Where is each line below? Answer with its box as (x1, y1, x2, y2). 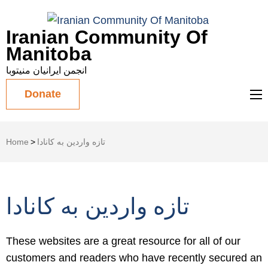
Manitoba (6, 43, 92, 65)
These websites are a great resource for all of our (6, 235, 240, 247)
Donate (25, 88, 61, 100)
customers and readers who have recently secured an (6, 252, 262, 264)
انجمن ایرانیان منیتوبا (6, 65, 87, 75)
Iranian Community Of (6, 26, 208, 48)
